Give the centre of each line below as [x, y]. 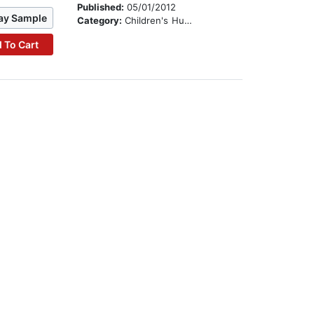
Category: [101, 21]
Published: [102, 7]
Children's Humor [155, 21]
